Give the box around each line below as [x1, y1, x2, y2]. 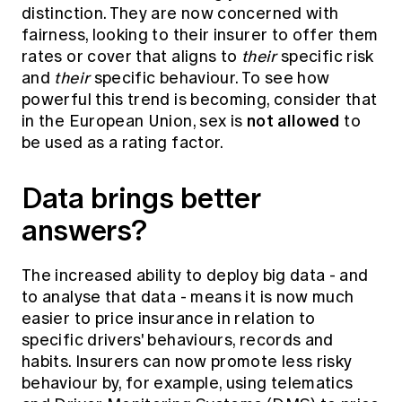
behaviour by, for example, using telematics [22, 373, 354, 394]
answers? [22, 209, 147, 252]
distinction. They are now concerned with [22, 4, 339, 24]
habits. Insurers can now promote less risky [22, 352, 353, 372]
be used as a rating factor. [22, 133, 224, 153]
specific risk [276, 47, 374, 67]
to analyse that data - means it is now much [22, 287, 354, 308]
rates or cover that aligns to [22, 47, 241, 67]
